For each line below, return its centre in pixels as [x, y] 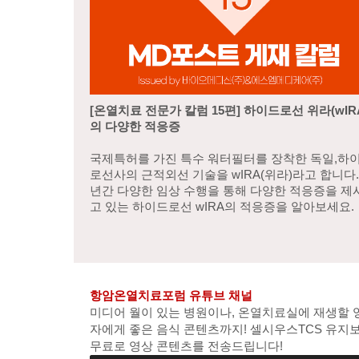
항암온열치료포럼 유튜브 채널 [171, 295]
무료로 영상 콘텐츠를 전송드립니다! [186, 346]
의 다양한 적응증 [135, 126]
